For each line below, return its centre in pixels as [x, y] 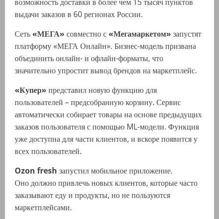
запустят [187, 34]
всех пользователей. [48, 151]
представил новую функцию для [102, 90]
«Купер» [31, 90]
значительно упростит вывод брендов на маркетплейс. [106, 71]
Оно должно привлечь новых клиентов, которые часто [106, 183]
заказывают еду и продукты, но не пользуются [92, 195]
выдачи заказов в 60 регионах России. [79, 14]
